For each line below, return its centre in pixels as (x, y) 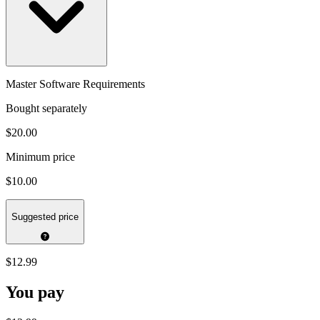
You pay (35, 292)
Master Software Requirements (75, 84)
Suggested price (45, 216)
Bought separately (46, 109)
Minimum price (40, 157)
